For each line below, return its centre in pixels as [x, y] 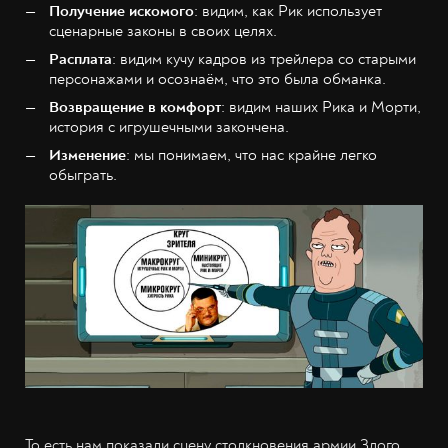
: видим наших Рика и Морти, [321, 107]
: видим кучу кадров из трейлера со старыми [264, 59]
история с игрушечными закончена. [169, 127]
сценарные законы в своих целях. [163, 31]
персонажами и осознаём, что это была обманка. [217, 79]
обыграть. [83, 175]
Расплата [80, 59]
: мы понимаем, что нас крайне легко [251, 155]
